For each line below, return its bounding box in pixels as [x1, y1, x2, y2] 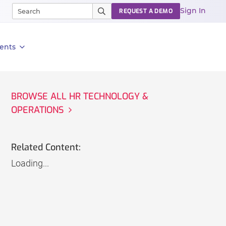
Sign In [180, 6, 206, 15]
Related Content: [11, 141, 81, 154]
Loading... [11, 158, 49, 169]
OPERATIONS [11, 104, 64, 116]
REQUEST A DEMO [119, 7, 173, 15]
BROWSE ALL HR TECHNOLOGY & [11, 90, 148, 102]
